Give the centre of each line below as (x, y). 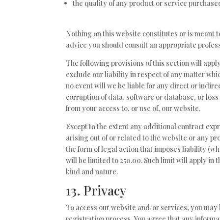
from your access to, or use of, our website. (133, 108)
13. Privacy (96, 190)
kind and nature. (92, 172)
